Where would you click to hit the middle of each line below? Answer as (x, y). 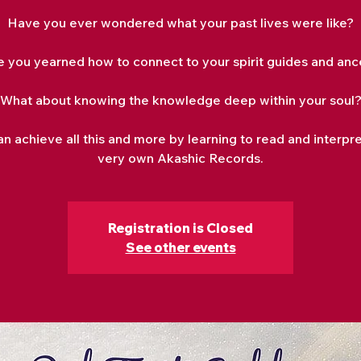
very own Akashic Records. (180, 158)
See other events (180, 247)
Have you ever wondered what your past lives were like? (180, 23)
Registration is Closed (180, 228)
